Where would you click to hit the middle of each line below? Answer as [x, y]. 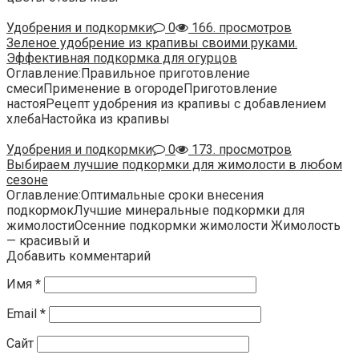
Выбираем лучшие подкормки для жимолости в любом [174, 165]
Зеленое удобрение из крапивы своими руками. [152, 43]
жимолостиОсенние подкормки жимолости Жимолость [173, 226]
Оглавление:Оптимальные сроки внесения [135, 196]
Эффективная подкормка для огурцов [122, 58]
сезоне [27, 180]
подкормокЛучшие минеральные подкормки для [155, 211]
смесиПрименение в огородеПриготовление [142, 89]
